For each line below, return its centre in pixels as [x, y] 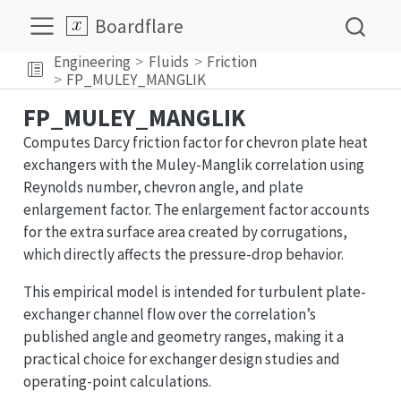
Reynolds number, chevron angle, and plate [163, 187]
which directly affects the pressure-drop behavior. [183, 254]
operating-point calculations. [117, 381]
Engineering [92, 61]
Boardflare [140, 26]
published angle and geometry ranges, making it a [183, 337]
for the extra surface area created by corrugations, [185, 232]
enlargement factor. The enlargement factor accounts [196, 209]
